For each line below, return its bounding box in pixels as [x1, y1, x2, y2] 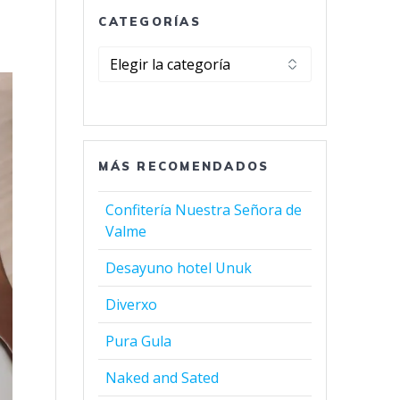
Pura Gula [105, 331, 172, 352]
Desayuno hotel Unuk [105, 258, 253, 279]
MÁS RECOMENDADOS [98, 159, 270, 174]
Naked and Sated [105, 368, 220, 388]
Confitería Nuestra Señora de [105, 200, 303, 221]
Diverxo [105, 295, 158, 315]
